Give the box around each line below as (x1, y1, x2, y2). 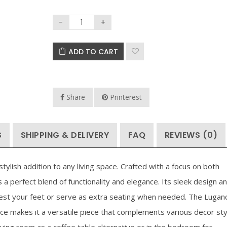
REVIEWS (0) (164, 129, 217, 141)
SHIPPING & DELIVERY (20, 129, 109, 141)
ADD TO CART (68, 47, 118, 57)
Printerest (108, 92, 142, 102)
